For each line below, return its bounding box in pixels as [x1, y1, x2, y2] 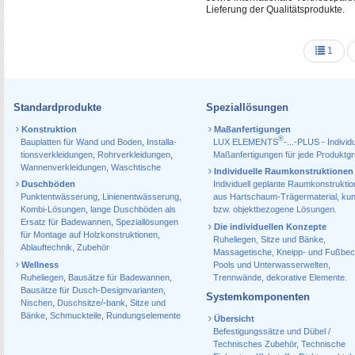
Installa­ [147, 136, 177, 147]
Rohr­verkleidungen [97, 149, 170, 159]
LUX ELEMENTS [212, 136, 278, 147]
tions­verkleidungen [21, 149, 93, 159]
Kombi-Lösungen [21, 204, 86, 215]
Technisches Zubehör [212, 338, 296, 349]
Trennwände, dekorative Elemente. [212, 272, 347, 282]
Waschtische [111, 162, 161, 172]
